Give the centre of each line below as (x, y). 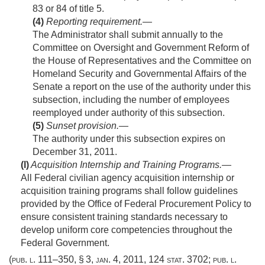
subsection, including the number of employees (131, 100)
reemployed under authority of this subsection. (129, 113)
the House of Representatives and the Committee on (142, 61)
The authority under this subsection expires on (129, 139)
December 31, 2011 (74, 152)
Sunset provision (81, 126)
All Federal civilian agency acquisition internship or (127, 178)
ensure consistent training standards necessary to (124, 217)
